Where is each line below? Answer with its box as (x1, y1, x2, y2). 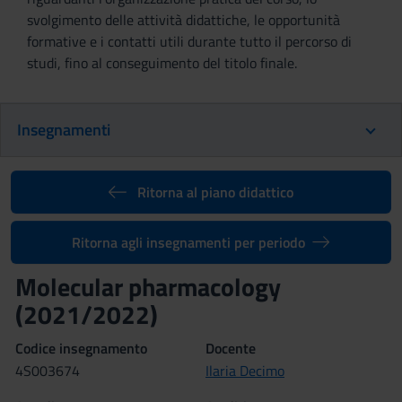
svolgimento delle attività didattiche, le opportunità (27, 9, 340, 31)
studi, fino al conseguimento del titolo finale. (27, 52, 297, 74)
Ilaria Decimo (205, 360, 284, 381)
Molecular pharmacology (15, 267, 286, 306)
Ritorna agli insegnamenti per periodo (72, 232, 306, 253)
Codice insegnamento (15, 337, 147, 359)
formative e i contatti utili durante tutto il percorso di (27, 31, 352, 52)
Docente (205, 337, 256, 359)
